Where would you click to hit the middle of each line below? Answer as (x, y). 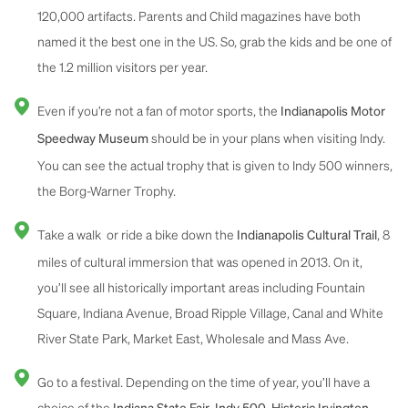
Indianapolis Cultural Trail (307, 235)
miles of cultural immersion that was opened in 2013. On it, (200, 261)
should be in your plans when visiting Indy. (267, 137)
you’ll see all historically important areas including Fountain (201, 286)
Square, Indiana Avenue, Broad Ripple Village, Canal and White (210, 312)
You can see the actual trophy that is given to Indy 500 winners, (215, 164)
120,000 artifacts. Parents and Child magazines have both (199, 15)
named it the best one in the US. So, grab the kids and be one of (214, 41)
